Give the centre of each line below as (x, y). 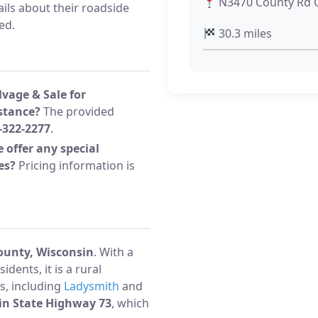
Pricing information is (75, 165)
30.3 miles (244, 33)
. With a (114, 252)
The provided (77, 111)
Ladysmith (92, 286)
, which (130, 303)
